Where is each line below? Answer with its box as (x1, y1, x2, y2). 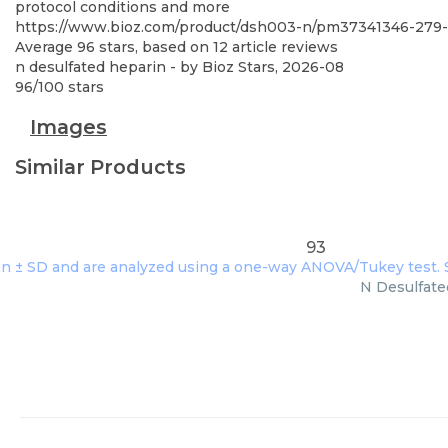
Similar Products (15, 155, 186, 179)
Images (30, 115, 107, 139)
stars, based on (95, 38, 213, 56)
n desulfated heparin (15, 58, 166, 76)
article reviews (228, 38, 338, 56)
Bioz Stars (202, 58, 275, 76)
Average (15, 38, 77, 56)
